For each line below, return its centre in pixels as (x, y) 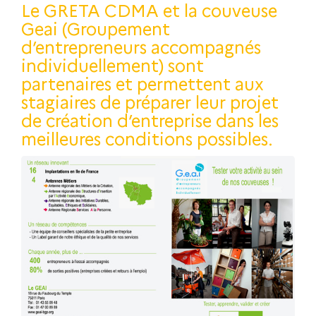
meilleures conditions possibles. (147, 138)
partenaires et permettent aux (142, 83)
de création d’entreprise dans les (150, 119)
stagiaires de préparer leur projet (150, 101)
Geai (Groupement (96, 28)
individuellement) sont (113, 64)
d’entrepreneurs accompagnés (141, 46)
